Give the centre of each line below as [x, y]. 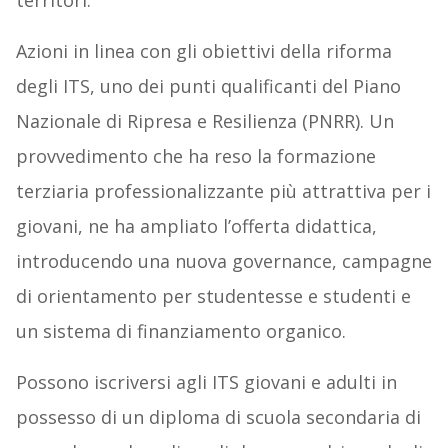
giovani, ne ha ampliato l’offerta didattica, [196, 226]
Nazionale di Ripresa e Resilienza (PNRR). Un [204, 121]
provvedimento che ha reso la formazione [195, 156]
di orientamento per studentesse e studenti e [213, 296]
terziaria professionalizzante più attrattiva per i [223, 191]
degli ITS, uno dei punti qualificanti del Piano [208, 86]
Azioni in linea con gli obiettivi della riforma [203, 51]
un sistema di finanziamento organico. [180, 331]
